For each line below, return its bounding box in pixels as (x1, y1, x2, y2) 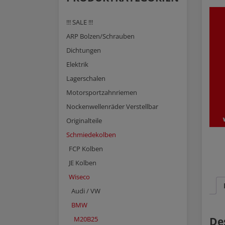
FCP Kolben (69, 144, 103, 153)
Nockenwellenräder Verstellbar (66, 102, 158, 111)
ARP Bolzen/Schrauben (66, 32, 135, 41)
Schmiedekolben (66, 130, 116, 139)
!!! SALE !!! (66, 18, 93, 27)
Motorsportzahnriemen (66, 88, 137, 97)
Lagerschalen (66, 74, 105, 83)
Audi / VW (71, 186, 100, 195)
